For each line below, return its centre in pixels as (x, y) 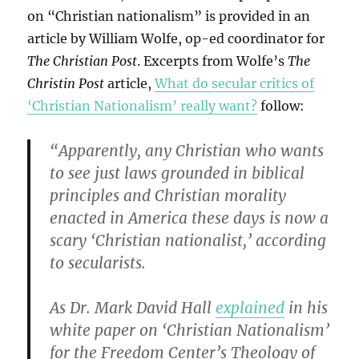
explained (250, 308)
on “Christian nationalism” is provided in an (169, 16)
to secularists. (98, 263)
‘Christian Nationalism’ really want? (143, 106)
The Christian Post (83, 61)
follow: (281, 106)
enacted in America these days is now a (190, 218)
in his (307, 308)
